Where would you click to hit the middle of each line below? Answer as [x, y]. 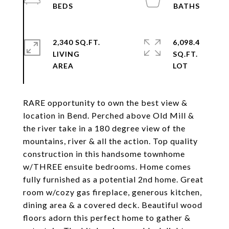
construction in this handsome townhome [104, 154]
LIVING [66, 54]
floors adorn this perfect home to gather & [107, 217]
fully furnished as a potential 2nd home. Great [113, 179]
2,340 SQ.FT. [76, 42]
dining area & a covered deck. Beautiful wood [113, 205]
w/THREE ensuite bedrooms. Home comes [107, 166]
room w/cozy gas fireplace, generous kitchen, [112, 192]
